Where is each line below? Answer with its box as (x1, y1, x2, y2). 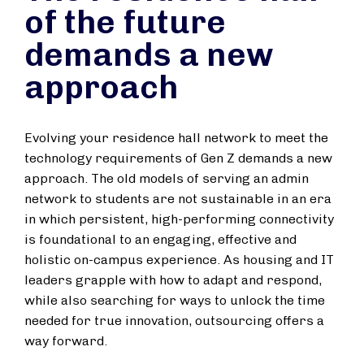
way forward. (24, 333, 107, 349)
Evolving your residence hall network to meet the (24, 130, 328, 145)
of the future (24, 2, 226, 41)
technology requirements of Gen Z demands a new (24, 150, 332, 166)
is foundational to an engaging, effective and (24, 232, 297, 247)
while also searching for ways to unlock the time (24, 292, 325, 308)
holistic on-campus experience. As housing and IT (24, 252, 334, 267)
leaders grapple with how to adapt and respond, (24, 272, 322, 288)
